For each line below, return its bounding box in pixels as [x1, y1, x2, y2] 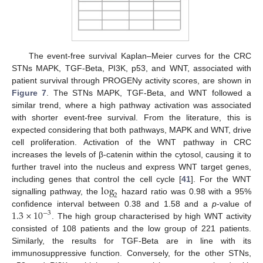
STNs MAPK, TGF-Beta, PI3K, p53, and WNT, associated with [12, 63, 251, 73]
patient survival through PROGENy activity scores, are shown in [12, 75, 251, 85]
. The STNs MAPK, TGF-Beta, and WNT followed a [46, 87, 252, 97]
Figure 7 [12, 87, 47, 97]
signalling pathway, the [12, 186, 102, 196]
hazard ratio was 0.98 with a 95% [118, 186, 252, 196]
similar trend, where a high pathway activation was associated [12, 100, 251, 110]
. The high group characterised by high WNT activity [52, 211, 251, 221]
